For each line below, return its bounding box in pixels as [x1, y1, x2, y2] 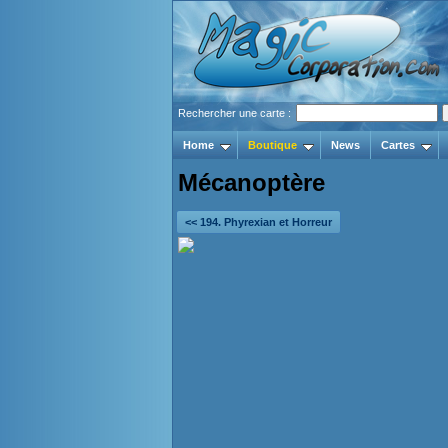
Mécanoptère [178, 169, 325, 196]
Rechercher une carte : [178, 107, 294, 119]
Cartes [381, 139, 415, 151]
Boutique [248, 139, 297, 151]
